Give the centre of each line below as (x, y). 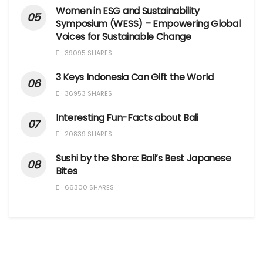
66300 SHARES (88, 188)
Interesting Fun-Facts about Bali (127, 118)
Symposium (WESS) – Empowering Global (148, 24)
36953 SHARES (87, 94)
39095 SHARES (87, 53)
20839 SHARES (87, 134)
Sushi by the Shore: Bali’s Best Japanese (144, 159)
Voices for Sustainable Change (124, 37)
